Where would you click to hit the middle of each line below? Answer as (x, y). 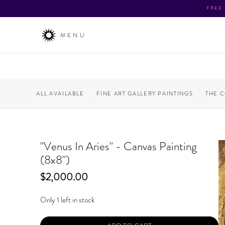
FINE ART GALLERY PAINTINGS (145, 93)
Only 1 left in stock (67, 200)
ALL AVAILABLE (60, 93)
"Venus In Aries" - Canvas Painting (119, 147)
